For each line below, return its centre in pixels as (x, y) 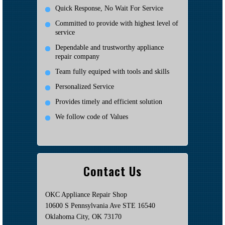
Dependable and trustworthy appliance (109, 47)
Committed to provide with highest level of (117, 23)
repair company (77, 56)
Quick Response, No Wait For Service (109, 8)
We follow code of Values (92, 117)
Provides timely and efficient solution (109, 101)
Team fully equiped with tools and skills (112, 71)
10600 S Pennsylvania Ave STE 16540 (100, 205)
